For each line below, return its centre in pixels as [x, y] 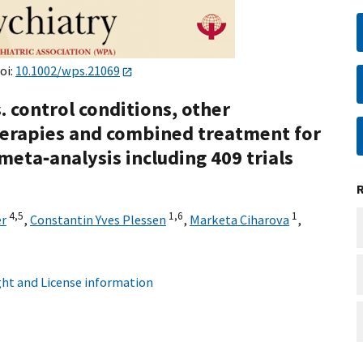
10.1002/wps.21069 [68, 70]
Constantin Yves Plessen [98, 220]
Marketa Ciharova [239, 220]
